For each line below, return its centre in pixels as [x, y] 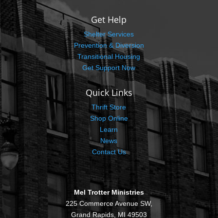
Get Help [109, 19]
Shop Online [109, 118]
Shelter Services [109, 34]
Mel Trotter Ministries [109, 192]
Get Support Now [109, 68]
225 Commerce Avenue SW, [109, 203]
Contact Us [109, 152]
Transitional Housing [109, 56]
